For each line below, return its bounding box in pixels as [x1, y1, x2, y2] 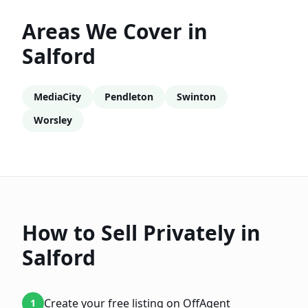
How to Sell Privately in [22, 219, 261, 247]
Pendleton [104, 90, 153, 103]
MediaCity [34, 90, 81, 103]
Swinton [177, 90, 216, 103]
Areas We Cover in [22, 17, 208, 45]
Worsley [34, 113, 72, 126]
